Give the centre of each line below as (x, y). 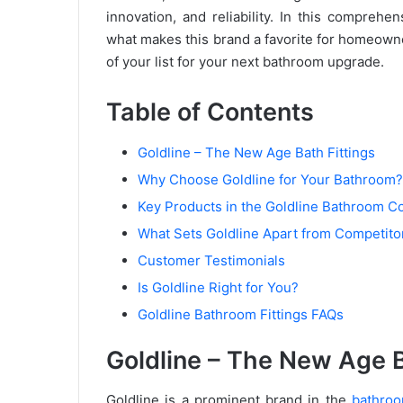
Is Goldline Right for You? (218, 287)
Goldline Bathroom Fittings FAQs (241, 314)
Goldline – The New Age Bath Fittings (256, 152)
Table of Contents (210, 112)
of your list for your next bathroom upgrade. (245, 62)
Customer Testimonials (211, 260)
